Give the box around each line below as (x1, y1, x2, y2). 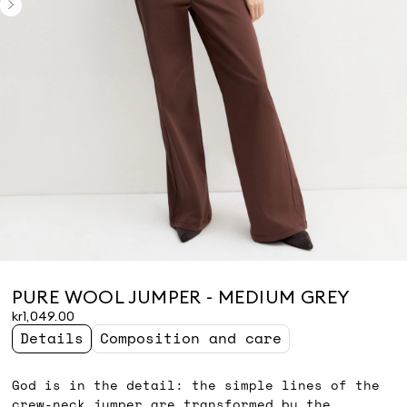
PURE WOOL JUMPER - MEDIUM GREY (11, 284, 351, 308)
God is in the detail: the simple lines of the (11, 374, 380, 394)
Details (19, 326, 84, 349)
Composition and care (99, 326, 282, 349)
